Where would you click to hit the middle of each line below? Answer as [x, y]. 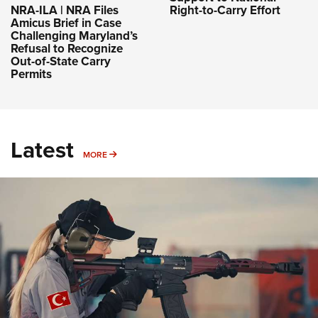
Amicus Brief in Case [66, 23]
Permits [31, 74]
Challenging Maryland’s [74, 35]
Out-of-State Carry [61, 61]
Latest [42, 149]
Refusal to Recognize [67, 48]
